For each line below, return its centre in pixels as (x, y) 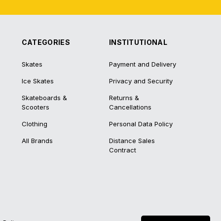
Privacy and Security (141, 81)
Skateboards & (44, 98)
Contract (122, 150)
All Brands (37, 141)
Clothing (34, 124)
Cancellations (130, 107)
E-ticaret (159, 214)
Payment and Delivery (142, 64)
